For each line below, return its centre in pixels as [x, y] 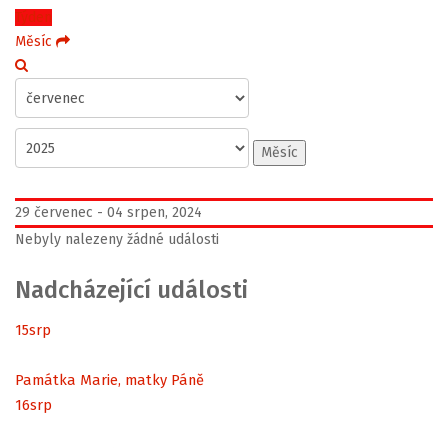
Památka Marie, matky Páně [109, 379]
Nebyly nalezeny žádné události [117, 239]
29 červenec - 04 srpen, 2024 [108, 212]
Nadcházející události [131, 290]
